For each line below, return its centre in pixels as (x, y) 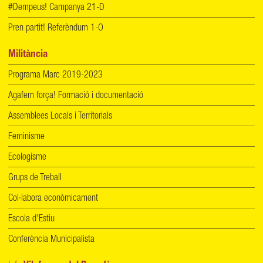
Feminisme (26, 138)
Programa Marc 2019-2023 (55, 76)
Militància (28, 55)
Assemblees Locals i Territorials (60, 117)
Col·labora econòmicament (53, 199)
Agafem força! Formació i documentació (76, 97)
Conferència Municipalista (51, 240)
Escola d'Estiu (31, 220)
